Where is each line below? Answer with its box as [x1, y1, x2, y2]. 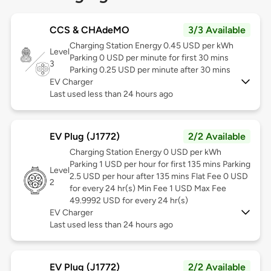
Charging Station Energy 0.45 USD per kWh [69, 41, 233, 51]
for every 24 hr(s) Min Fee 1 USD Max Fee [69, 183, 226, 194]
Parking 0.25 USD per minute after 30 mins [69, 65, 230, 76]
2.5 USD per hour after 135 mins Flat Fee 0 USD [69, 171, 248, 182]
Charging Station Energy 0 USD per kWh [69, 147, 221, 158]
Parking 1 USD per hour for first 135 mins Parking [69, 159, 250, 170]
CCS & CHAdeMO [49, 24, 129, 36]
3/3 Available [188, 24, 246, 36]
